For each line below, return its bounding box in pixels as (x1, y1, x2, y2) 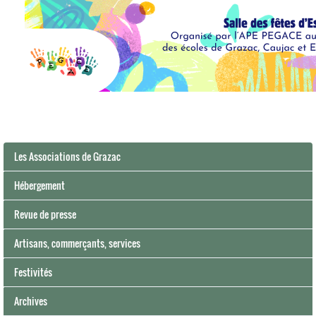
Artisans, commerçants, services (14, 236, 140, 250)
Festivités (14, 265, 52, 279)
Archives (14, 293, 47, 308)
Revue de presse (14, 207, 76, 221)
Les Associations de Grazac (14, 149, 121, 164)
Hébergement (14, 178, 65, 193)
